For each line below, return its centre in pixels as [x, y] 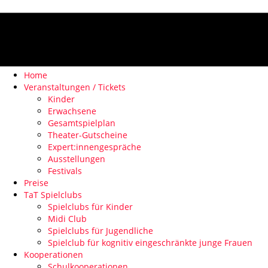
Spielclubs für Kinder [90, 207]
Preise [36, 183]
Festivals [65, 171]
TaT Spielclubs [53, 195]
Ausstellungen [77, 159]
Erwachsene [72, 111]
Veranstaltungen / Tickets [75, 87]
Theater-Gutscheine [88, 135]
